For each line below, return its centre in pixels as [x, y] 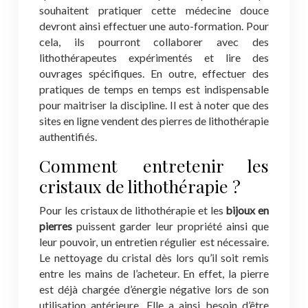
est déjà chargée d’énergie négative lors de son [154, 289]
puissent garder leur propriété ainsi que [170, 226]
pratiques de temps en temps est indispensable [154, 89]
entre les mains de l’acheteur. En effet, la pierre [154, 273]
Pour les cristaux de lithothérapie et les [133, 210]
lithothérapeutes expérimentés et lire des [154, 57]
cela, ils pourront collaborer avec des [154, 42]
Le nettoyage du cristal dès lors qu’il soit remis [154, 257]
